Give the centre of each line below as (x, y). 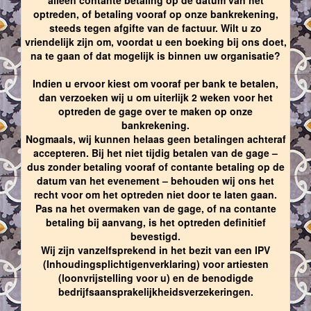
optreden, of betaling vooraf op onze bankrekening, (155, 14)
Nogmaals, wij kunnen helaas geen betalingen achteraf (155, 138)
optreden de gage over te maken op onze (155, 111)
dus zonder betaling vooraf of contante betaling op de (155, 166)
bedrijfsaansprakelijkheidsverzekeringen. (155, 291)
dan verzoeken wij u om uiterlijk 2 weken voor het (155, 97)
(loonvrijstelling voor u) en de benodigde (155, 277)
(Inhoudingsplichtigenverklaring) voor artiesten (155, 263)
